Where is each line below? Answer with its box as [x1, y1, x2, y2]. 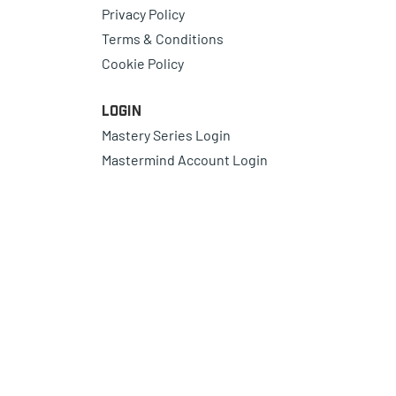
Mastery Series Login [101, 126, 231, 143]
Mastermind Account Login [101, 150, 268, 168]
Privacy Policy [101, 4, 185, 22]
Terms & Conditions [101, 29, 224, 47]
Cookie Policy [101, 54, 184, 72]
